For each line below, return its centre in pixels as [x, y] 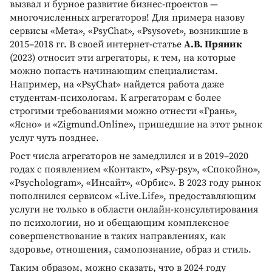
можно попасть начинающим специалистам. [114, 71]
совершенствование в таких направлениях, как [118, 236]
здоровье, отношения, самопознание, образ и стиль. [131, 249]
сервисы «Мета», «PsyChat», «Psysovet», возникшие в [129, 31]
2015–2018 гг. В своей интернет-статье [97, 44]
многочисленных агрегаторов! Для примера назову [127, 17]
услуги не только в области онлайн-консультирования [134, 209]
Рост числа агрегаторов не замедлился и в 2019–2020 [129, 156]
